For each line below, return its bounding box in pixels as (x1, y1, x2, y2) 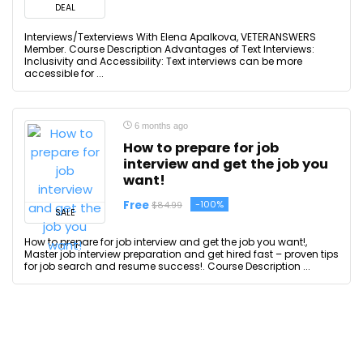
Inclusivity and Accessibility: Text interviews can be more (24, 54, 302, 68)
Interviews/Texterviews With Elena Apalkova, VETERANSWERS (24, 30, 316, 44)
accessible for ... (24, 66, 104, 80)
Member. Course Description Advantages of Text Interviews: (24, 42, 314, 56)
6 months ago (132, 121, 188, 130)
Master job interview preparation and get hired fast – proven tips (24, 247, 339, 261)
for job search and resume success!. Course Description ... (24, 259, 310, 273)
